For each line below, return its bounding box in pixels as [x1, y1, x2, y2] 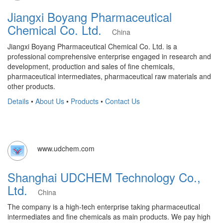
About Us [35, 96, 64, 106]
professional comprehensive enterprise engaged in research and [7, 51, 211, 61]
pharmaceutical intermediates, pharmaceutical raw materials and [7, 71, 211, 81]
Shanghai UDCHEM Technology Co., [7, 168, 201, 186]
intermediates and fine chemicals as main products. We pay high [7, 212, 211, 222]
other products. [7, 81, 55, 91]
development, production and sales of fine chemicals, [7, 61, 175, 71]
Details [7, 96, 29, 106]
